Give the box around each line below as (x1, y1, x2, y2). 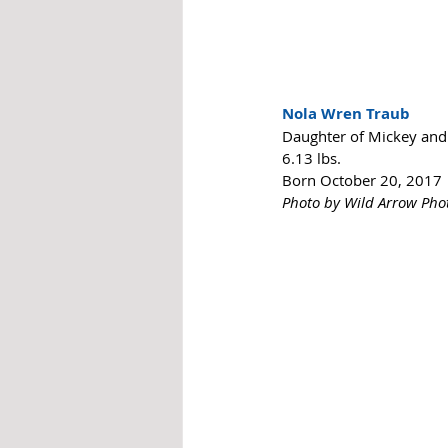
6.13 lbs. (282, 147, 345, 168)
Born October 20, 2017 (282, 169, 442, 190)
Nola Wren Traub (282, 102, 410, 124)
